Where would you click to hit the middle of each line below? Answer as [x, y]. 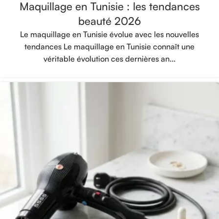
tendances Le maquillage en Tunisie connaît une [109, 46]
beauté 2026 [109, 21]
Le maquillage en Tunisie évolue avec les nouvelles [109, 34]
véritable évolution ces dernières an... [109, 58]
